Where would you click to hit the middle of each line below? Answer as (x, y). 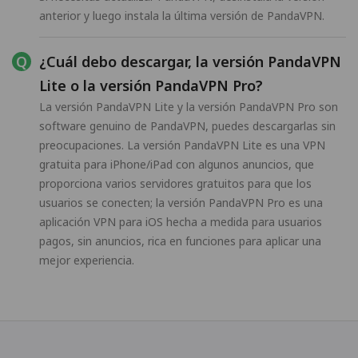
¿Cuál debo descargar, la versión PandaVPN (190, 62)
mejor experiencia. (87, 261)
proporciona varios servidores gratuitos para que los (175, 184)
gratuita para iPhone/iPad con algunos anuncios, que (177, 165)
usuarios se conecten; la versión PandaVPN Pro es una (181, 203)
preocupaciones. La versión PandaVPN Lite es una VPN (182, 145)
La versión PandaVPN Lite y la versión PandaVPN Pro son (189, 107)
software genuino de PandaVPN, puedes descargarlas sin (187, 126)
